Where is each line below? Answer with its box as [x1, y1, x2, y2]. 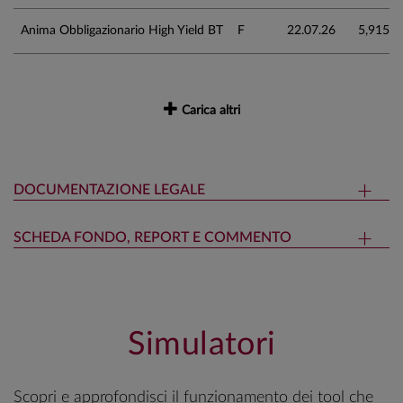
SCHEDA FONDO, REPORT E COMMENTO [13, 229, 291, 245]
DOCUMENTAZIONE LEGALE [13, 182, 205, 197]
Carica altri [181, 103, 240, 117]
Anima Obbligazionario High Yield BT [21, 23, 223, 37]
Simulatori [127, 327, 276, 361]
